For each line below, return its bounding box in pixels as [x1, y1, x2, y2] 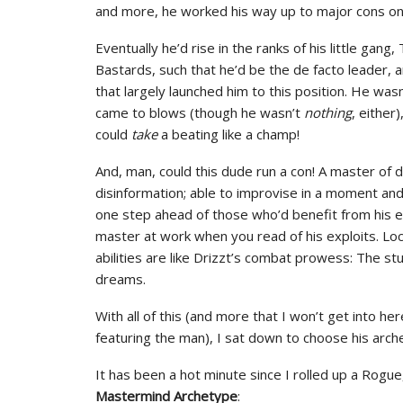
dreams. [95, 270, 146, 288]
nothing [304, 103, 352, 121]
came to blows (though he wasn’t [95, 103, 304, 121]
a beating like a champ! [157, 125, 300, 143]
